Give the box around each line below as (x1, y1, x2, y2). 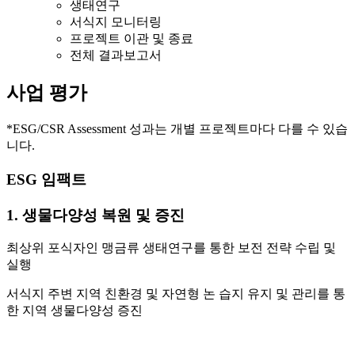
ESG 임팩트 (6, 171, 86, 188)
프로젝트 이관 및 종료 (70, 32, 193, 46)
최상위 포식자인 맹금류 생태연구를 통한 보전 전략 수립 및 (6, 241, 336, 255)
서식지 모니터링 (70, 15, 162, 29)
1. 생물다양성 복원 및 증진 (6, 206, 185, 223)
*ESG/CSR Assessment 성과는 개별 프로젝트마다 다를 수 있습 (6, 122, 348, 136)
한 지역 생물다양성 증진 (6, 303, 143, 318)
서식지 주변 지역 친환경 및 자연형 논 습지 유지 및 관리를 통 (6, 287, 345, 301)
